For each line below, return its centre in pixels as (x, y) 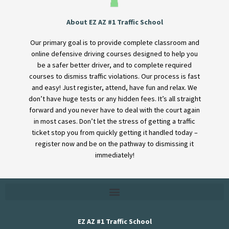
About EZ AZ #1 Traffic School (114, 22)
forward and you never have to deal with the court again (114, 110)
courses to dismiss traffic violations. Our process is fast (114, 76)
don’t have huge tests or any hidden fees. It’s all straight (114, 99)
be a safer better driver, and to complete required (114, 65)
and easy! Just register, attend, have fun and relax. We (114, 88)
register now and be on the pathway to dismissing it (114, 144)
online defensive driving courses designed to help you (114, 54)
